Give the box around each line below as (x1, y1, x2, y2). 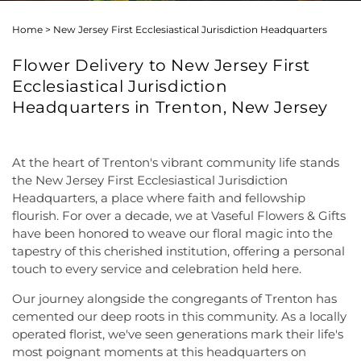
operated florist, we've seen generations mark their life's (12, 326, 343, 342)
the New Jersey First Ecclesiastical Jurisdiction (12, 172, 288, 188)
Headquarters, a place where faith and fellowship (12, 190, 305, 205)
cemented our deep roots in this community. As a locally (12, 309, 346, 324)
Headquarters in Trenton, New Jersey (12, 98, 329, 117)
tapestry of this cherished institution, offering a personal (12, 243, 345, 259)
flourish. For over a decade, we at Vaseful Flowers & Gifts (12, 208, 346, 223)
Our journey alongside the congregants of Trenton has (12, 291, 337, 306)
